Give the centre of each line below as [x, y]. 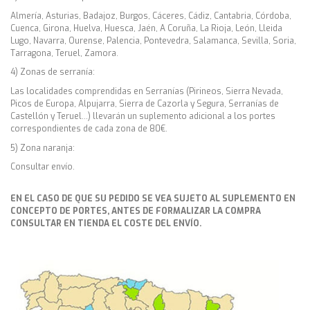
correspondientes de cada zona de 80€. [89, 129]
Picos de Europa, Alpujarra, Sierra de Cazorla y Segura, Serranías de [145, 104]
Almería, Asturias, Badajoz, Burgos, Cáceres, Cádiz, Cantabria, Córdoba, [151, 16]
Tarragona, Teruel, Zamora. [64, 53]
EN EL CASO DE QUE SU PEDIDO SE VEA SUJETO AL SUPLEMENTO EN [153, 198]
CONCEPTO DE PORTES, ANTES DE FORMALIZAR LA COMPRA [136, 211]
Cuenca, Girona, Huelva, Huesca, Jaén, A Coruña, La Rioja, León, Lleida [146, 28]
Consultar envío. [43, 167]
